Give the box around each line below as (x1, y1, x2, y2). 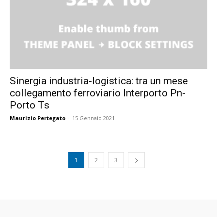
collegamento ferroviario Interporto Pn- (10, 87, 186, 99)
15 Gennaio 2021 (72, 114, 115, 122)
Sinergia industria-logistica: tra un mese (10, 75, 188, 87)
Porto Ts (10, 99, 49, 111)
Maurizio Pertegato (10, 114, 65, 122)
